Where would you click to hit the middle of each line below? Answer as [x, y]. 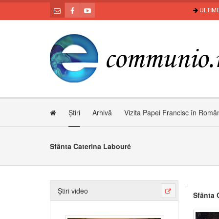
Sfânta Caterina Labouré [90, 146]
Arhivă [102, 112]
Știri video [73, 191]
